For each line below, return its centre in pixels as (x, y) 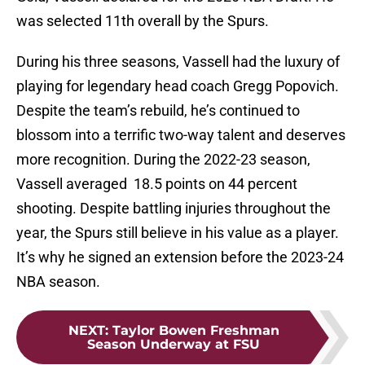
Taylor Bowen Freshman (196, 331)
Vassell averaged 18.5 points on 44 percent (157, 184)
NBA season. (58, 282)
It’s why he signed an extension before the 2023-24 (180, 257)
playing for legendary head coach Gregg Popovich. (178, 86)
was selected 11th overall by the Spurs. (143, 21)
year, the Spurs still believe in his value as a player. (178, 233)
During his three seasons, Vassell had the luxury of (178, 62)
